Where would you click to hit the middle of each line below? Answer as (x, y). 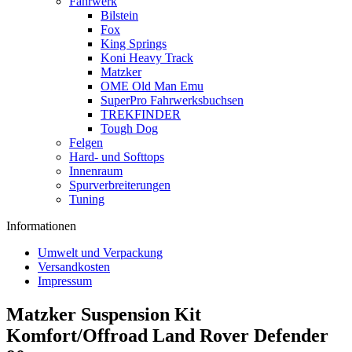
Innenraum (96, 171)
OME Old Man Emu (152, 86)
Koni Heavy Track (147, 58)
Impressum (65, 281)
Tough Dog (129, 128)
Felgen (86, 143)
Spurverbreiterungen (120, 185)
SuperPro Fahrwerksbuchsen (172, 100)
